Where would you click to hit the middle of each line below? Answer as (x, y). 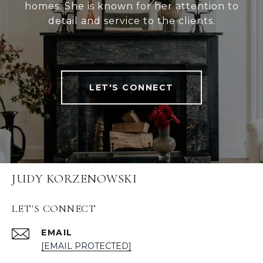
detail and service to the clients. (131, 21)
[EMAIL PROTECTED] (86, 246)
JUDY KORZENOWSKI (74, 179)
